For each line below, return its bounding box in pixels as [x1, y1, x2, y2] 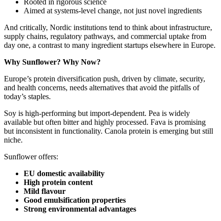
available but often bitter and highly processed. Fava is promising [4, 118, 206, 127]
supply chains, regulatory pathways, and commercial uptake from [4, 32, 206, 41]
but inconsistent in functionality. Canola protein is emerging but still [4, 127, 213, 136]
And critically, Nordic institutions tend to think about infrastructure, [4, 23, 212, 32]
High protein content [24, 178, 93, 187]
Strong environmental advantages [24, 205, 136, 214]
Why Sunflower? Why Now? [4, 58, 101, 67]
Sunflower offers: [4, 152, 58, 161]
